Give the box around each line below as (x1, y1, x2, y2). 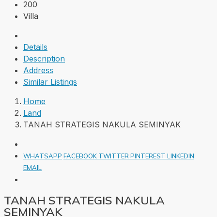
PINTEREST (130, 152, 167, 160)
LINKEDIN (167, 152, 194, 160)
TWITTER (98, 152, 130, 160)
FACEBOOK (63, 152, 98, 160)
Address (23, 65, 53, 75)
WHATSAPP (23, 152, 62, 160)
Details (23, 42, 47, 52)
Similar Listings (23, 77, 77, 87)
